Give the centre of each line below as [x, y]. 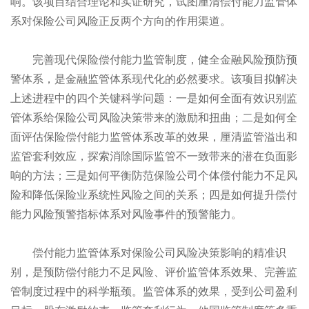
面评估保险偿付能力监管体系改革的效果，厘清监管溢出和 [154, 137]
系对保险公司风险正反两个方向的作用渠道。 [121, 21]
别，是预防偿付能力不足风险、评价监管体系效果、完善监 [154, 272]
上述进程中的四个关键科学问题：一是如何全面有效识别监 [154, 99]
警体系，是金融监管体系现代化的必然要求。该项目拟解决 [154, 79]
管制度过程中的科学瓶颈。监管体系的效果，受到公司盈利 [154, 292]
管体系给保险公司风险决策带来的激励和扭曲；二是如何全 [154, 118]
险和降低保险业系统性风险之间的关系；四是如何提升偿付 [154, 195]
